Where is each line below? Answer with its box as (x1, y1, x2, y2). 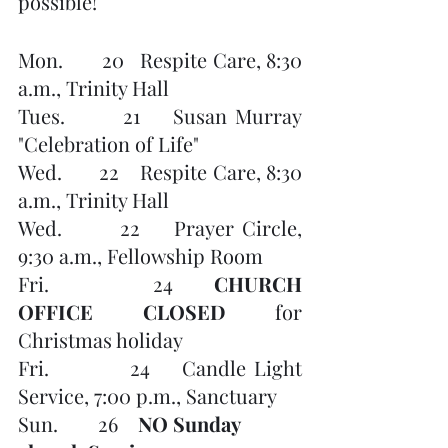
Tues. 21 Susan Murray (18, 102, 302, 129)
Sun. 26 (18, 410, 138, 437)
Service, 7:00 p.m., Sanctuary (18, 382, 277, 409)
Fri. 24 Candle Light (18, 354, 302, 381)
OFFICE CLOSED (18, 298, 275, 325)
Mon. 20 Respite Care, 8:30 (18, 46, 302, 73)
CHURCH (214, 270, 302, 297)
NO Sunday (138, 410, 245, 437)
